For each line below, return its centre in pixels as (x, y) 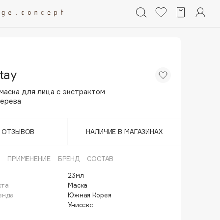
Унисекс (81, 205)
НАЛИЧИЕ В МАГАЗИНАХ (124, 132)
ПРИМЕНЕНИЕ (29, 159)
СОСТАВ (100, 159)
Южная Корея (90, 195)
